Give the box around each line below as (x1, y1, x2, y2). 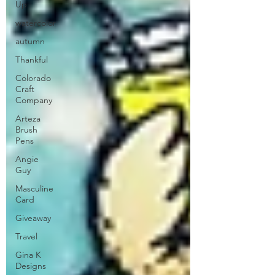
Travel (15, 230, 37, 242)
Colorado (15, 72, 51, 83)
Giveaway (15, 212, 51, 223)
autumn (15, 35, 45, 47)
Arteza (15, 112, 41, 124)
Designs (15, 260, 46, 271)
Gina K (15, 249, 41, 260)
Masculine (15, 182, 53, 194)
